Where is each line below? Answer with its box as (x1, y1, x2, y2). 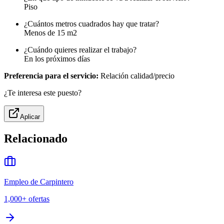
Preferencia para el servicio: (4, 71, 98, 80)
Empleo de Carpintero (4, 177, 73, 186)
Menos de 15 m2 (24, 28, 77, 37)
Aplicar (20, 113, 40, 121)
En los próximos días (24, 54, 90, 63)
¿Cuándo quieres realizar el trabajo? (24, 45, 136, 54)
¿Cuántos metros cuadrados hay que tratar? (24, 19, 159, 28)
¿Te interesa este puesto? (4, 88, 81, 97)
